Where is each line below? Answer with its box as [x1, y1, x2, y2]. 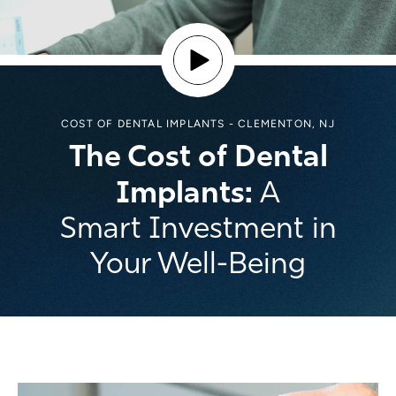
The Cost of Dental [68, 137, 328, 175]
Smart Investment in [59, 209, 337, 247]
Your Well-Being [90, 245, 306, 282]
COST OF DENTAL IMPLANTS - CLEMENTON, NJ [61, 118, 335, 131]
